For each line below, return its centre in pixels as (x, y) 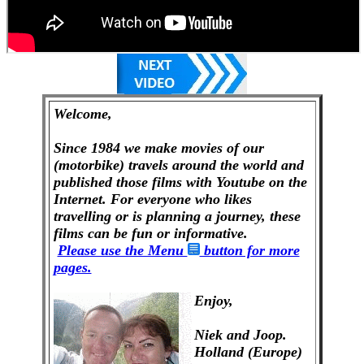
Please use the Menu (122, 250)
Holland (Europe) (248, 351)
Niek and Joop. (240, 334)
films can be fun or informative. (162, 233)
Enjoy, (213, 300)
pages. (72, 267)
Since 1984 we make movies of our (158, 148)
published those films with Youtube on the (180, 182)
